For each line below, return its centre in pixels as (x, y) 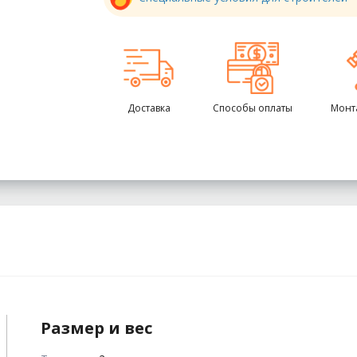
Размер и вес (97, 328)
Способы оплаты (253, 108)
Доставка (149, 108)
